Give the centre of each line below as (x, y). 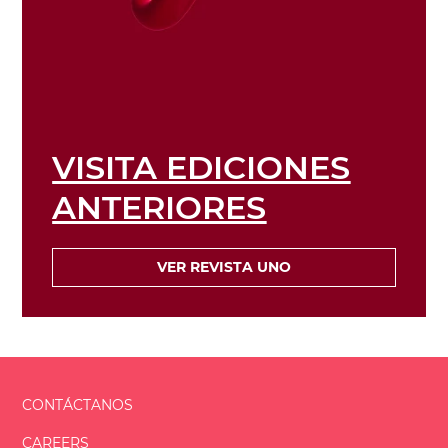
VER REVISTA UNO (224, 267)
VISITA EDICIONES (201, 168)
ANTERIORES (159, 208)
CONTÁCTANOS (78, 405)
